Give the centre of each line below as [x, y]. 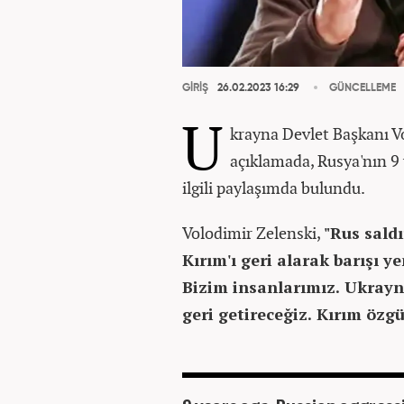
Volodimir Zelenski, [253, 233]
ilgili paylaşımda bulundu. [274, 188]
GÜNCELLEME [363, 88]
